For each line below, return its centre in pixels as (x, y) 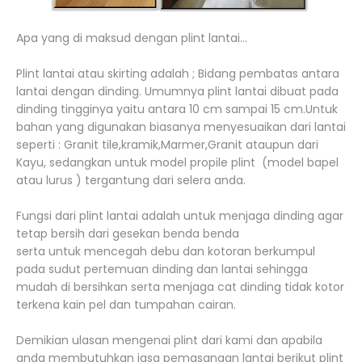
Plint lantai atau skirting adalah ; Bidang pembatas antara (178, 74)
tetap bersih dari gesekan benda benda (128, 234)
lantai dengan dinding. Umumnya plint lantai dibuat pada (177, 91)
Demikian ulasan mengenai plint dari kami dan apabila (169, 340)
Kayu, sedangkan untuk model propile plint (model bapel (177, 162)
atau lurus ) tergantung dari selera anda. (131, 180)
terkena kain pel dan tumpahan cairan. (126, 305)
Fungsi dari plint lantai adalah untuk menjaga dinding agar (180, 216)
